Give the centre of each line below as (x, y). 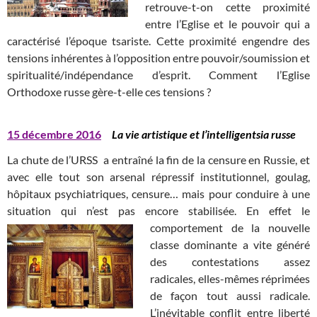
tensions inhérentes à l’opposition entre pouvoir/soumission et (158, 58)
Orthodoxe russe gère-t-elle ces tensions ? (109, 92)
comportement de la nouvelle (230, 228)
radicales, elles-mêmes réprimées (230, 279)
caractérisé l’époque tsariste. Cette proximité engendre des (158, 41)
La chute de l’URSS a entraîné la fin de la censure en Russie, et (158, 160)
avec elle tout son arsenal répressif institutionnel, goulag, (158, 177)
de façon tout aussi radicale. (230, 296)
